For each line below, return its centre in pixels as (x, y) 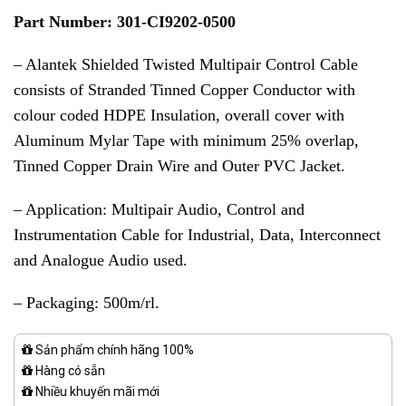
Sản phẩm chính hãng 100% (113, 349)
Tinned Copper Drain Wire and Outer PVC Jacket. (179, 166)
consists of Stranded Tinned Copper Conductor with (184, 90)
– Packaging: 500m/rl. (87, 303)
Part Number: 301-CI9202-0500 (125, 21)
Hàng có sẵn (69, 370)
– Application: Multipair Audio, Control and (159, 209)
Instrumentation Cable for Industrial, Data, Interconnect (197, 234)
